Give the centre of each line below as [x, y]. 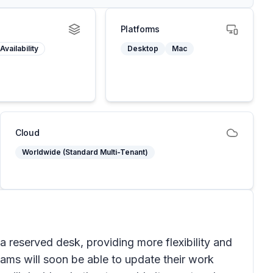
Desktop [143, 48]
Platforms [140, 29]
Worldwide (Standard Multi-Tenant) [85, 152]
